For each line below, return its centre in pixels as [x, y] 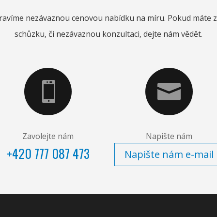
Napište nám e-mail [169, 155]
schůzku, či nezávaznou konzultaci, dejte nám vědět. [108, 34]
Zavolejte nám [48, 136]
